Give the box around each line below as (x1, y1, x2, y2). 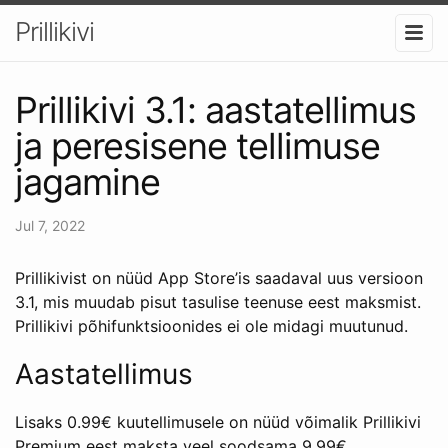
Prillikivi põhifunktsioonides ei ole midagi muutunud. (15, 315, 408, 336)
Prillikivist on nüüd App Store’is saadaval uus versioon (15, 267, 423, 288)
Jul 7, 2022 (15, 216, 85, 234)
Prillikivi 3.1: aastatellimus (15, 87, 416, 132)
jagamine (15, 159, 160, 204)
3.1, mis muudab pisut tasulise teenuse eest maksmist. (15, 291, 421, 312)
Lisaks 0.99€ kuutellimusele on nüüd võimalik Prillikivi (15, 411, 421, 432)
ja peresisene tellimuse (15, 123, 380, 168)
